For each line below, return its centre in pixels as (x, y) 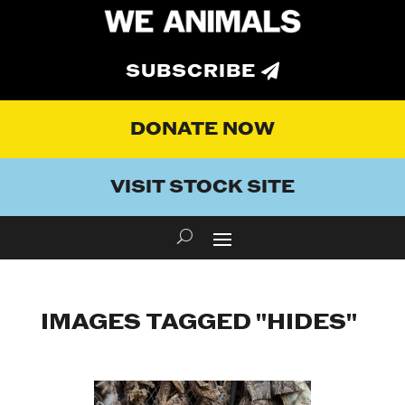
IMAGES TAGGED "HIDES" (198, 323)
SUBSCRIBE (191, 72)
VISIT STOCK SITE (202, 188)
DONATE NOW (202, 130)
